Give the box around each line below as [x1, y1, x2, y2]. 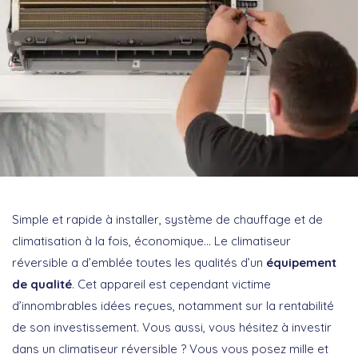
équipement [266, 254, 336, 270]
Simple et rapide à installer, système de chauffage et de [12, 211, 323, 227]
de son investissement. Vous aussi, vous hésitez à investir [12, 319, 332, 335]
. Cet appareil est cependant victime [72, 276, 271, 292]
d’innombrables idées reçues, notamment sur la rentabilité [12, 297, 334, 313]
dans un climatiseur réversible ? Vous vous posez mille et [12, 340, 328, 356]
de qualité [12, 276, 72, 292]
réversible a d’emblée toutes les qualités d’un [12, 254, 266, 270]
